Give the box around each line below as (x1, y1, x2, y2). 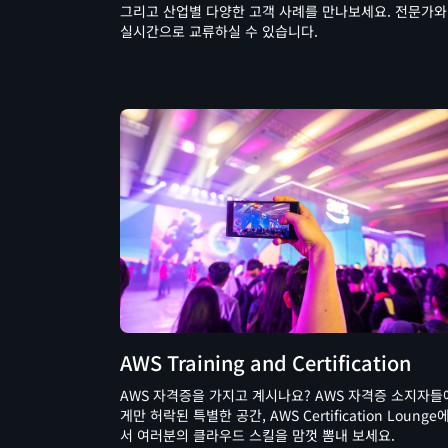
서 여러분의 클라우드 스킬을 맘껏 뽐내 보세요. (120, 424, 395, 445)
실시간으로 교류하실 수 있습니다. (120, 21, 318, 42)
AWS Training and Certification (120, 347, 411, 377)
